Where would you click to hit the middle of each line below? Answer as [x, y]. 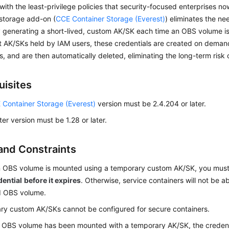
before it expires [53, 180]
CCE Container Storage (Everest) [111, 19]
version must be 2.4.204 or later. [151, 104]
